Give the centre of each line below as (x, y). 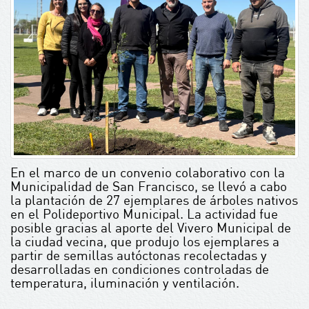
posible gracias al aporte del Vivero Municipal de (151, 228)
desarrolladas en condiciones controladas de (140, 269)
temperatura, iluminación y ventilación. (125, 283)
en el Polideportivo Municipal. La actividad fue (144, 214)
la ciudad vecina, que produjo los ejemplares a (145, 241)
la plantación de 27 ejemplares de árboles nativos (154, 200)
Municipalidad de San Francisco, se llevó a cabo (149, 186)
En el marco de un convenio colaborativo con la (148, 172)
